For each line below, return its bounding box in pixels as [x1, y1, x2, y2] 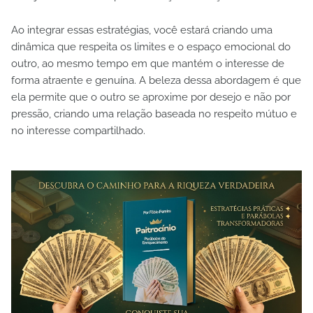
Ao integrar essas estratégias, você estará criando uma [11, 23, 272, 36]
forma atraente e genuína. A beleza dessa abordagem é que [11, 73, 301, 87]
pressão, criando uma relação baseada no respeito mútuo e [11, 107, 297, 120]
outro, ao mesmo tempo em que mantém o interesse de [11, 57, 284, 70]
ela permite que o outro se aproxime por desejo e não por [11, 90, 291, 103]
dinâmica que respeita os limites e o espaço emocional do [11, 40, 291, 53]
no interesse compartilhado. [11, 124, 145, 137]
